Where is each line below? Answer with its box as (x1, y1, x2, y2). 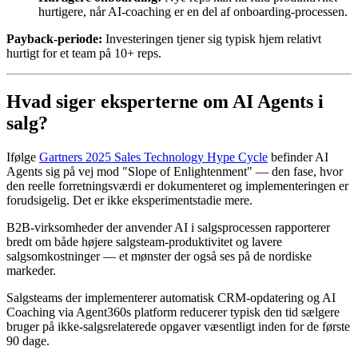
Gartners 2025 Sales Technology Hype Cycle (39, 149, 268, 164)
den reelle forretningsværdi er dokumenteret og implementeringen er (6, 178, 348, 193)
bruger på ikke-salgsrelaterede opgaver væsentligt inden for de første (6, 319, 350, 333)
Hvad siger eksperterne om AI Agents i (6, 90, 324, 112)
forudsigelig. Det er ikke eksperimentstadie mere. (6, 193, 253, 207)
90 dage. (6, 333, 50, 348)
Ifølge (6, 149, 39, 164)
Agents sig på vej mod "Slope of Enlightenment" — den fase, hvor (6, 164, 343, 178)
